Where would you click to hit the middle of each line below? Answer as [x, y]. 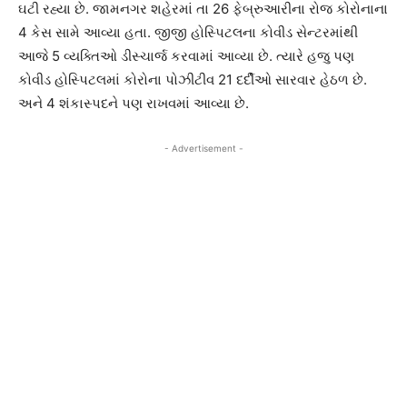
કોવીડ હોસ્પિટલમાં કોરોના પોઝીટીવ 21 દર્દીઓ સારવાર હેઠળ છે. [193, 80]
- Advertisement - [203, 149]
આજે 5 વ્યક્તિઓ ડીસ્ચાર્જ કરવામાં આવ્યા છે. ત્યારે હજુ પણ [186, 56]
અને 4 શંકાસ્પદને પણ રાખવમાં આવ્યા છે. [134, 104]
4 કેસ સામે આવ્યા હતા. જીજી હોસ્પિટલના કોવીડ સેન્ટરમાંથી [188, 33]
